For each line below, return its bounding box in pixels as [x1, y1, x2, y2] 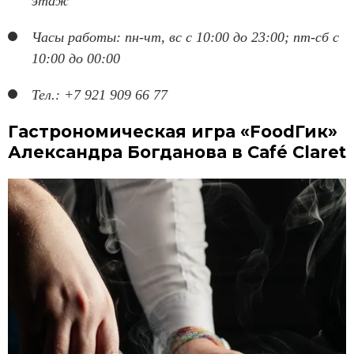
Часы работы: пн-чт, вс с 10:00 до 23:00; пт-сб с [32, 28, 339, 45]
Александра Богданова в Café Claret [8, 141, 346, 162]
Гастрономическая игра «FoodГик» [8, 121, 337, 141]
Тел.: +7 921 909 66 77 [32, 86, 168, 103]
